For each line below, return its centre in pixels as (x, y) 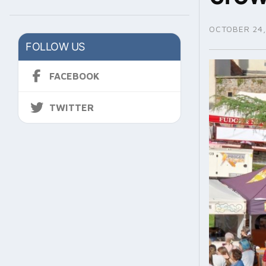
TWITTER (72, 108)
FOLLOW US (55, 47)
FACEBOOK (75, 76)
